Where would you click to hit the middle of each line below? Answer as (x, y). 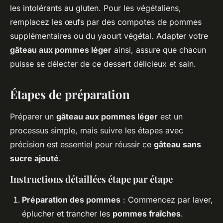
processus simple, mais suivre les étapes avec (97, 131)
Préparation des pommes (71, 200)
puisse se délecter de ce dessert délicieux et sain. (103, 64)
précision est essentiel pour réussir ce (82, 145)
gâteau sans (177, 145)
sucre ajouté (34, 159)
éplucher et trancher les (67, 214)
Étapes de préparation (70, 94)
